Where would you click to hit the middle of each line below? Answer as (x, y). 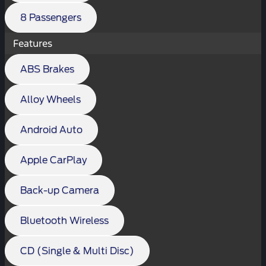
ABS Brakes (47, 69)
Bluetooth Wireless (64, 220)
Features (34, 43)
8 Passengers (51, 17)
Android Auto (51, 129)
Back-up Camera (60, 190)
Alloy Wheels (50, 99)
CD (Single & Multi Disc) (77, 251)
